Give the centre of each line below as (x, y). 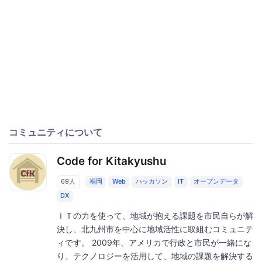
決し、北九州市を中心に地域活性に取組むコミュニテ (155, 229)
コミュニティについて (56, 132)
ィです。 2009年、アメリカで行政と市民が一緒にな (154, 243)
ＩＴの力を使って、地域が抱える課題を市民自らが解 (155, 216)
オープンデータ (216, 182)
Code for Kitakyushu (111, 161)
